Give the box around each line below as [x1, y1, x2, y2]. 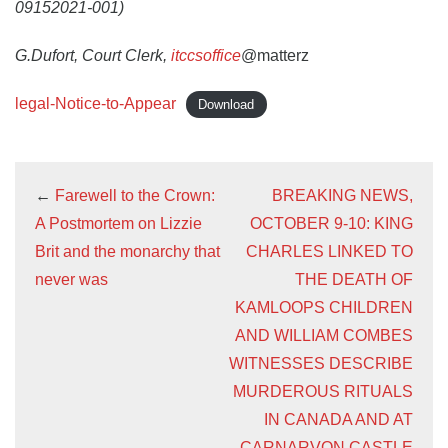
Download [198, 97, 255, 112]
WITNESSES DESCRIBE [229, 355, 413, 372]
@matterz [241, 47, 309, 64]
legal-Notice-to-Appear [15, 95, 176, 112]
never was [35, 271, 112, 288]
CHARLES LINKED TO [246, 243, 413, 260]
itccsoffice [171, 47, 241, 64]
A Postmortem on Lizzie [35, 215, 202, 232]
